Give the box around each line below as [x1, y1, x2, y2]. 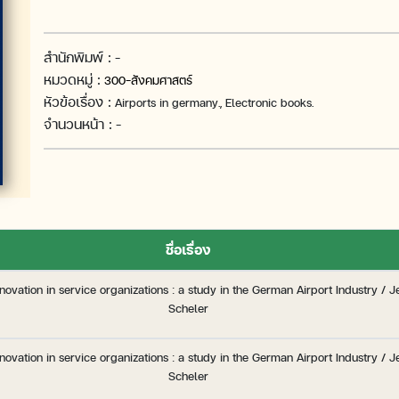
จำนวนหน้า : [44, 115, 112, 134]
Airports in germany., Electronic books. [111, 95, 313, 111]
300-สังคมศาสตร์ [104, 73, 192, 89]
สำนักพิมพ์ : [44, 48, 111, 68]
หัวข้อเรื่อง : [44, 93, 111, 112]
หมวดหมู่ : [44, 70, 101, 90]
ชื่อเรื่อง [166, 240, 210, 259]
